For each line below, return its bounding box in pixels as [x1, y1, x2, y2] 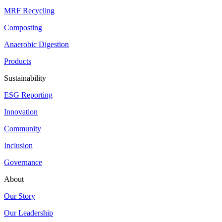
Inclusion [4, 141, 33, 150]
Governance [4, 158, 42, 167]
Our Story [4, 192, 35, 201]
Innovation [4, 108, 38, 116]
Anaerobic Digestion [4, 40, 69, 49]
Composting [4, 23, 42, 32]
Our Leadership [4, 209, 53, 218]
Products [4, 57, 31, 66]
